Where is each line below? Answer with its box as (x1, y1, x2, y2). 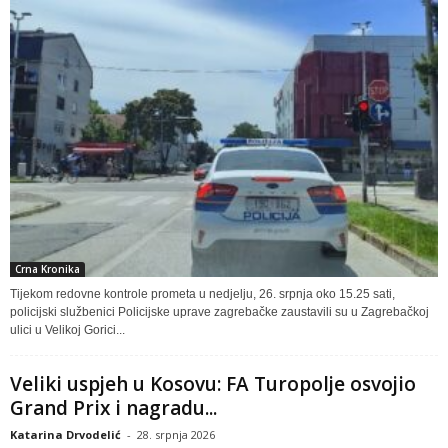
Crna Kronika (15, 261, 80, 276)
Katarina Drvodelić (10, 426, 121, 442)
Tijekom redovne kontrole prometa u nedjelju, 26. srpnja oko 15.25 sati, (10, 286, 395, 301)
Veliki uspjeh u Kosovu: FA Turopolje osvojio (10, 370, 416, 397)
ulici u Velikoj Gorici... (10, 322, 125, 337)
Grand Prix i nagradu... (10, 394, 217, 421)
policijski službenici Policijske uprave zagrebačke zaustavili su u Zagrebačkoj (10, 304, 429, 319)
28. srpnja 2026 (137, 426, 215, 442)
